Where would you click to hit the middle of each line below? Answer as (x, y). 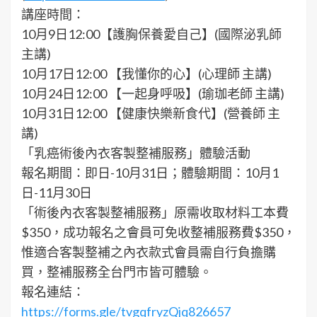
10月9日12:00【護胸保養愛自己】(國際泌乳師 (151, 34)
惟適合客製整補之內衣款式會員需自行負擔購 (149, 252)
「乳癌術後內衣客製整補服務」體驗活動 (136, 153)
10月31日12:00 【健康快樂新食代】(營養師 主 (151, 114)
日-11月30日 (57, 193)
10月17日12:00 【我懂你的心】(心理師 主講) (146, 74)
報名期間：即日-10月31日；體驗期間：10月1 (150, 173)
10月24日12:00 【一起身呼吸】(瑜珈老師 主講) (153, 94)
